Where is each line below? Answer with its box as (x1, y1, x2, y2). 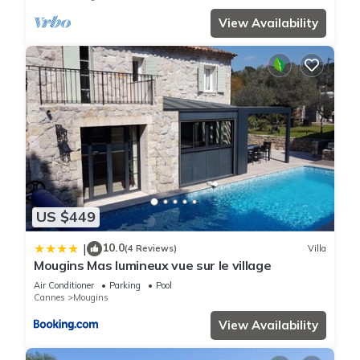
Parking (109, 279, 141, 291)
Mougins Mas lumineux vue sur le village (34, 256, 272, 273)
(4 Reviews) (125, 243, 177, 255)
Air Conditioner (34, 279, 94, 291)
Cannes (34, 291, 65, 303)
